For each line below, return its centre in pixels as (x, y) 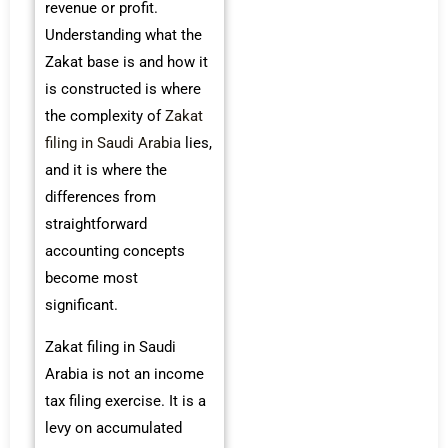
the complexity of (105, 116)
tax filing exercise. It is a (125, 401)
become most (91, 278)
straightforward (96, 224)
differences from (100, 197)
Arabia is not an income (124, 374)
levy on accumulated (113, 428)
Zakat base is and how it (126, 62)
